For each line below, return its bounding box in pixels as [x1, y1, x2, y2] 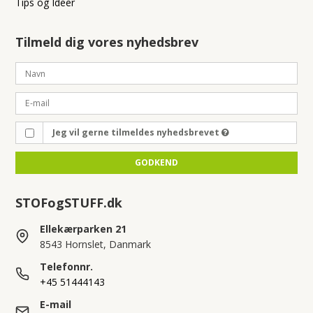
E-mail [40, 297, 72, 311]
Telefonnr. [40, 259, 94, 273]
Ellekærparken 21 [40, 221, 127, 235]
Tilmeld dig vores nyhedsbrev [15, 34, 199, 51]
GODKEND [135, 156, 178, 168]
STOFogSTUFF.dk [15, 194, 123, 211]
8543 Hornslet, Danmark [40, 237, 152, 251]
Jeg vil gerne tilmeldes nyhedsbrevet [52, 126, 221, 139]
